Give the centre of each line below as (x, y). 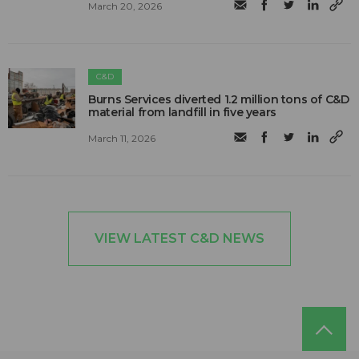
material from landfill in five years (182, 113)
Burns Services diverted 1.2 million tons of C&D (219, 100)
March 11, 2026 (122, 138)
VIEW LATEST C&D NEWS (179, 239)
